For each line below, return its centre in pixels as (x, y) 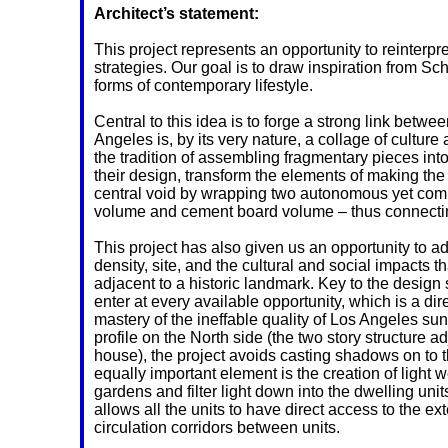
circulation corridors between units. (217, 428)
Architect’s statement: (176, 14)
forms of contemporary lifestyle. (203, 86)
